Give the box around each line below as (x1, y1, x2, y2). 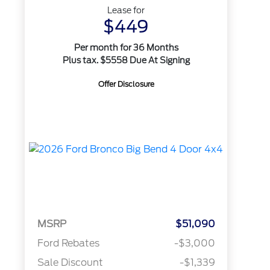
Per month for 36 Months (74, 43, 178, 52)
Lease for (107, 5, 145, 15)
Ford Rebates (37, 237, 99, 250)
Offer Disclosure (98, 80, 154, 89)
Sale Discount (37, 257, 103, 269)
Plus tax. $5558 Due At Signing (62, 55, 190, 65)
